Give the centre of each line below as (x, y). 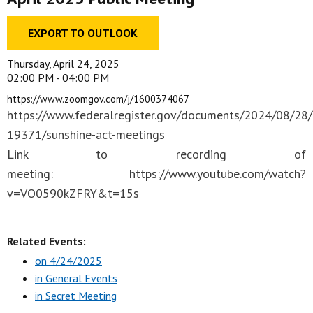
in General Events (76, 278)
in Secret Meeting (76, 296)
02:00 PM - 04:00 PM (58, 78)
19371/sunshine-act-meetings (86, 134)
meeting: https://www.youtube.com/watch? (156, 174)
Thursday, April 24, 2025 (63, 64)
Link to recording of (156, 154)
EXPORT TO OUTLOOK (83, 33)
